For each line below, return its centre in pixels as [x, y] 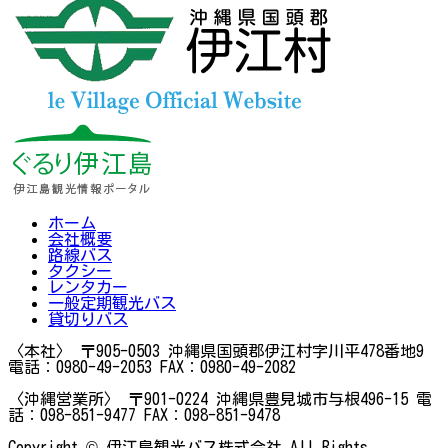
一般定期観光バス [112, 302]
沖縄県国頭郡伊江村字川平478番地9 [292, 350]
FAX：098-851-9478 [208, 414]
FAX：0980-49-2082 [224, 366]
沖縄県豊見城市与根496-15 [308, 398]
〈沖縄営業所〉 [64, 398]
